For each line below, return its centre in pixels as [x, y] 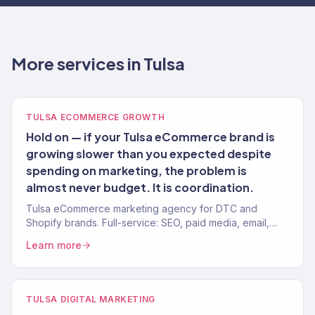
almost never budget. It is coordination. [140, 187]
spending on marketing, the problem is [136, 171]
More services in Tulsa [98, 63]
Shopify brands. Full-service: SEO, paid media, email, [148, 223]
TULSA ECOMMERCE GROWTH [96, 117]
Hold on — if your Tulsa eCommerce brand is [150, 137]
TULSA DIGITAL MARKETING [91, 299]
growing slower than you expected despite [149, 154]
